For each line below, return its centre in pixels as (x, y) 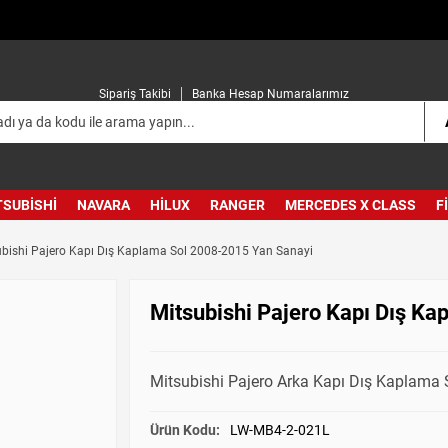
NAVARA (103, 205)
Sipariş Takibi (135, 93)
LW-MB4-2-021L (280, 429)
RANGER (237, 205)
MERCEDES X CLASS (350, 205)
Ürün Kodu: (185, 429)
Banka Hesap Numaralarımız (270, 93)
